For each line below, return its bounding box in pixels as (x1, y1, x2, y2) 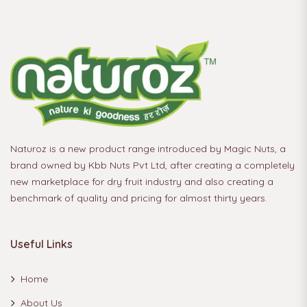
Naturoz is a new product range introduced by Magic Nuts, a (10, 142, 286, 155)
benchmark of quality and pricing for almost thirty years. (10, 191, 267, 204)
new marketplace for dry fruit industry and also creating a (10, 175, 273, 188)
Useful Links (10, 236, 73, 251)
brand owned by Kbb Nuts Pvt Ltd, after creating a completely (10, 158, 295, 171)
